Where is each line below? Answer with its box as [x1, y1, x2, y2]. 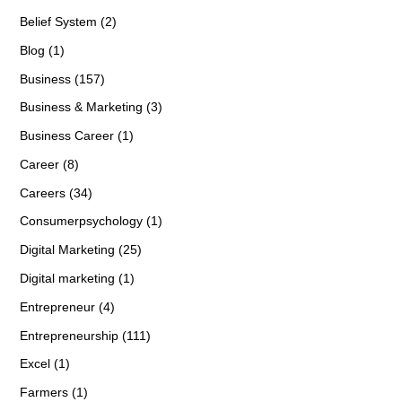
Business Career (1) [19, 127, 134, 143]
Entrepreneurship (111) [19, 328, 151, 343]
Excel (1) [19, 355, 70, 371]
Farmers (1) [19, 384, 88, 399]
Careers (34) [19, 185, 92, 200]
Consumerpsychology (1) [19, 214, 162, 229]
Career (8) [19, 156, 79, 171]
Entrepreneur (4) [19, 299, 115, 314]
